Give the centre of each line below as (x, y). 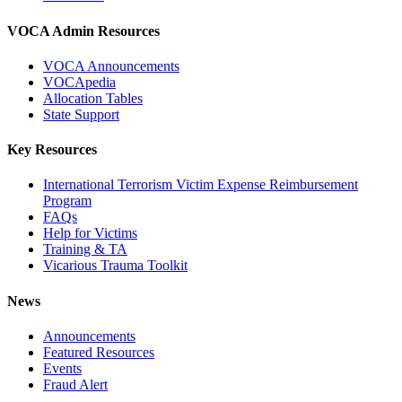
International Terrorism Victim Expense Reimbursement (201, 185)
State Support (81, 114)
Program (67, 201)
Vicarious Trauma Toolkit (115, 266)
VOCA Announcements (111, 66)
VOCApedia (79, 82)
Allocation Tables (93, 98)
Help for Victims (90, 233)
